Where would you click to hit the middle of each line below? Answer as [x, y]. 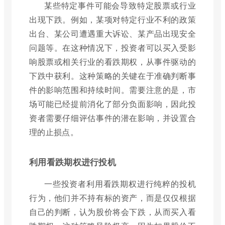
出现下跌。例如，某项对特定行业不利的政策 [113, 19]
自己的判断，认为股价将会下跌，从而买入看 [113, 211]
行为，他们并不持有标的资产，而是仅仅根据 [113, 197]
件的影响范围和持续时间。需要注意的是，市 [113, 89]
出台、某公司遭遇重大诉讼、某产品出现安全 [113, 33]
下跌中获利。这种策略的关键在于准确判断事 [113, 75]
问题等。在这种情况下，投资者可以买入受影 [113, 47]
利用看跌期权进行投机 [73, 161]
